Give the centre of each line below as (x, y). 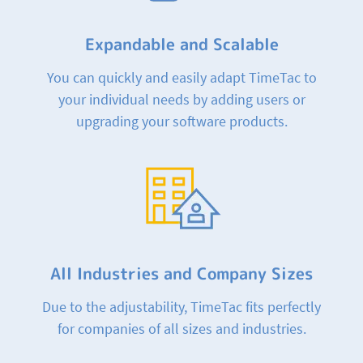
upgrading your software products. (181, 121)
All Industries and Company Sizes (181, 273)
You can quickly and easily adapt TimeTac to (181, 77)
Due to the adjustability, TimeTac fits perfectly (181, 306)
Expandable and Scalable (181, 43)
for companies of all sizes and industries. (181, 328)
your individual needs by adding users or (181, 99)
